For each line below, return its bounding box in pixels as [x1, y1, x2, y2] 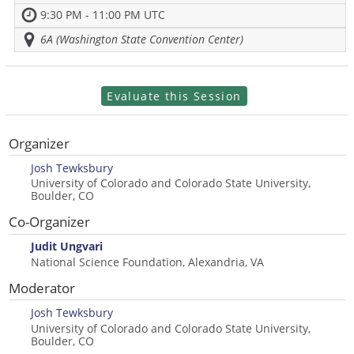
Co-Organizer [8, 213, 90, 232]
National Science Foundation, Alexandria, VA [30, 254, 264, 269]
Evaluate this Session [107, 88, 242, 104]
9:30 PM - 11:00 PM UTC [40, 7, 165, 22]
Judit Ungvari [30, 239, 103, 254]
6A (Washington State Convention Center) [40, 32, 243, 47]
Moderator [8, 279, 75, 298]
